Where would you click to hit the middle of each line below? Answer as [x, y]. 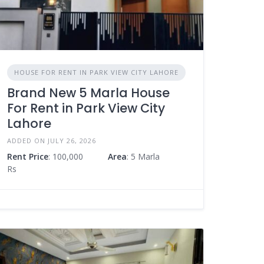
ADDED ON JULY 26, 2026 [52, 141]
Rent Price [28, 157]
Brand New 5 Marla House [89, 93]
